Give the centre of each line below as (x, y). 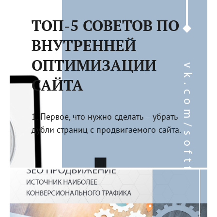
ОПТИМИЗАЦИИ (94, 65)
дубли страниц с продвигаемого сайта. (106, 130)
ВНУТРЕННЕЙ (84, 45)
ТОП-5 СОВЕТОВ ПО (105, 25)
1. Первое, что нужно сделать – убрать (104, 117)
